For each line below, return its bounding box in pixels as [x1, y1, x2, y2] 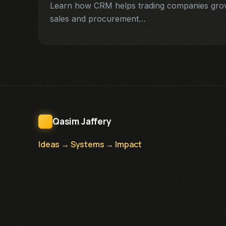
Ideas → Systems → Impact [38, 139, 142, 150]
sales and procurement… [50, 14, 146, 24]
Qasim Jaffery [52, 115, 111, 128]
